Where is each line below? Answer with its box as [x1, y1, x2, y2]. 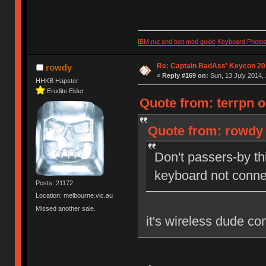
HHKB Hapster [36, 77, 79, 84]
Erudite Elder [47, 87, 84, 94]
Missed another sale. [36, 204, 96, 212]
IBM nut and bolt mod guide [137, 37, 216, 45]
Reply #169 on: [161, 71, 208, 79]
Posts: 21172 [36, 179, 74, 187]
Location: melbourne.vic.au [36, 192, 113, 199]
